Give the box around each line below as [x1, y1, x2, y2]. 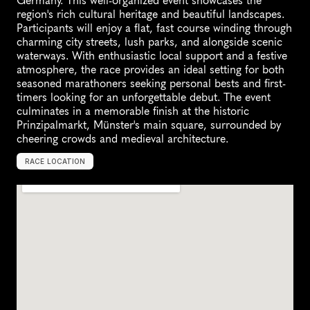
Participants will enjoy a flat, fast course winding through [17, 21, 292, 35]
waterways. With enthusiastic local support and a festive [17, 49, 287, 63]
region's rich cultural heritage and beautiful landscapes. [17, 8, 284, 21]
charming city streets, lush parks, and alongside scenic [17, 35, 282, 49]
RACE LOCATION [25, 157, 86, 166]
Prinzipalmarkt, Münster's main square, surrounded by [17, 118, 281, 132]
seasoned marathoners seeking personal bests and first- [17, 77, 286, 91]
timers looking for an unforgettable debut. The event [17, 91, 271, 104]
